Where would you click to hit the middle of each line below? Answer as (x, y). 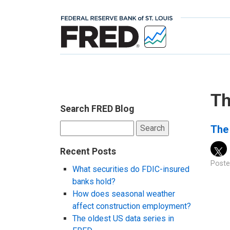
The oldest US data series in (123, 219)
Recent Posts (88, 152)
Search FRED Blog (97, 109)
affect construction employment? (132, 206)
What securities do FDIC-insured (131, 169)
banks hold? (94, 182)
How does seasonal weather (124, 194)
